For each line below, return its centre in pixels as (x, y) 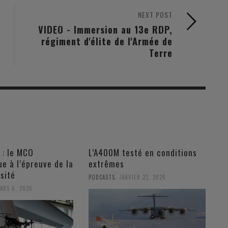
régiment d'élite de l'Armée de (107, 41)
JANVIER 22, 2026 (142, 177)
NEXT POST (155, 15)
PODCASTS (102, 177)
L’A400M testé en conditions (142, 153)
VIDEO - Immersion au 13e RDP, (105, 30)
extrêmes (106, 164)
